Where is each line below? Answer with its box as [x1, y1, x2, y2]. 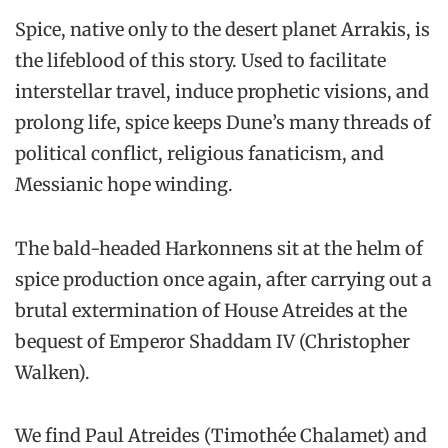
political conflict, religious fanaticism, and [15, 142, 384, 166]
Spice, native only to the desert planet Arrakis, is [15, 18, 430, 42]
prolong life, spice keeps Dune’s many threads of [15, 111, 431, 135]
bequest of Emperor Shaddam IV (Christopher [15, 329, 410, 353]
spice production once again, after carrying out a [15, 267, 432, 291]
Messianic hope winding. [15, 173, 233, 197]
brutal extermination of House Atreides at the [15, 298, 407, 322]
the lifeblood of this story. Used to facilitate [15, 49, 386, 73]
